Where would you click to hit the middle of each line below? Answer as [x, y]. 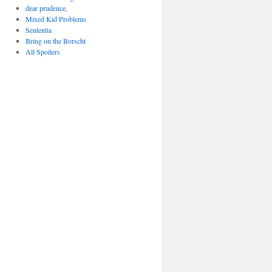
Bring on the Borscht [55, 41]
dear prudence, [46, 8]
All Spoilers [42, 52]
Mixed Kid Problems [56, 19]
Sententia [38, 30]
